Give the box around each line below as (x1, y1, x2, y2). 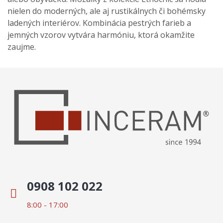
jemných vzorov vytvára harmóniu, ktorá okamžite (7, 29, 195, 41)
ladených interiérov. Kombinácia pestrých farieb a (7, 17, 191, 29)
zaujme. (7, 41, 36, 53)
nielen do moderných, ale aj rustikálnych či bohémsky (7, 5, 206, 17)
